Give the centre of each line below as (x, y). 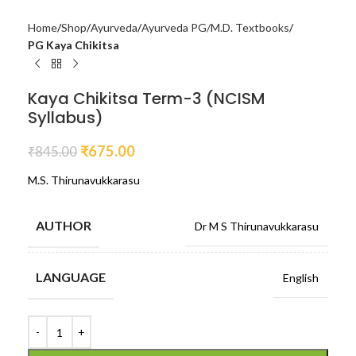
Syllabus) (66, 118)
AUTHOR (64, 226)
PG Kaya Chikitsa (74, 45)
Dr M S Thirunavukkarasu (257, 226)
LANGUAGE (71, 277)
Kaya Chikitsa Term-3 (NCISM (147, 99)
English (301, 278)
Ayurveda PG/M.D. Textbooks (215, 28)
